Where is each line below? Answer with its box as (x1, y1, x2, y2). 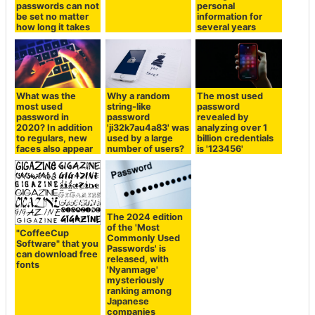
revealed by (197, 111, 250, 122)
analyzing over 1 (197, 122, 268, 133)
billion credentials (197, 132, 274, 143)
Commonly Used (106, 232, 180, 243)
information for (197, 11, 263, 22)
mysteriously (106, 274, 165, 285)
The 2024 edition (106, 211, 183, 222)
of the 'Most (106, 221, 160, 233)
